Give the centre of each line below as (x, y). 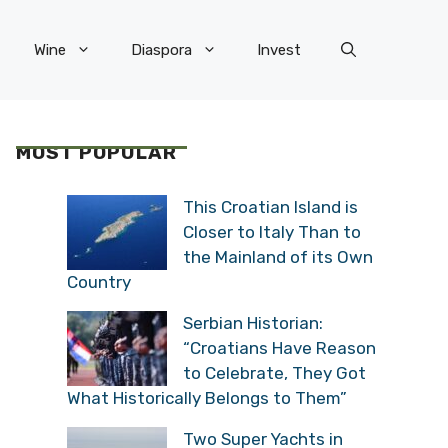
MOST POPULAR (96, 152)
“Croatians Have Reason (279, 347)
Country (99, 281)
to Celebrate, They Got (274, 372)
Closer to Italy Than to (272, 231)
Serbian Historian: (253, 322)
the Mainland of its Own (278, 256)
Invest (279, 50)
